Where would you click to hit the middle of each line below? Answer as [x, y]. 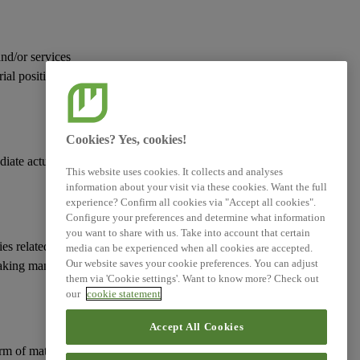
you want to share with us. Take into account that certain [188, 233]
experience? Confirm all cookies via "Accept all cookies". [191, 202]
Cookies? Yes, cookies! [126, 140]
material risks [62, 350]
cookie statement [124, 294]
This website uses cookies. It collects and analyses [174, 172]
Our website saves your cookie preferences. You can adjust [192, 264]
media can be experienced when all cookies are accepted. [189, 248]
